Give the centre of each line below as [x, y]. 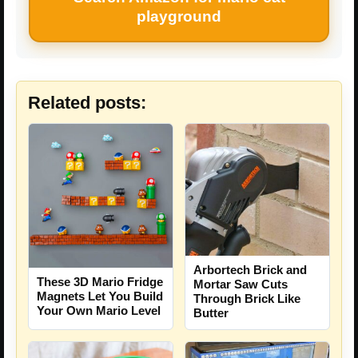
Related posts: [87, 103]
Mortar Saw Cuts [241, 284]
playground [179, 17]
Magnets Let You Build [100, 296]
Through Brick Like [247, 298]
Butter [211, 312]
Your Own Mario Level [99, 311]
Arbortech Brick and [250, 269]
